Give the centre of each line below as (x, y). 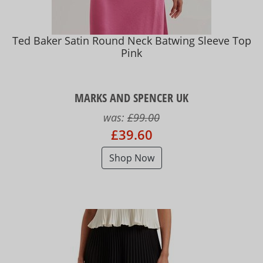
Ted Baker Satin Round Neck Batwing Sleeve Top (131, 40)
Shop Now (131, 158)
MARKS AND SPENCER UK (131, 97)
